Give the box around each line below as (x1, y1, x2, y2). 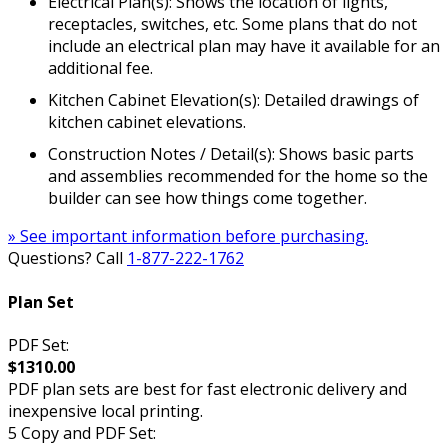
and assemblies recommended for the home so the (48, 165, 428, 188)
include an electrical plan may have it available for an (48, 35, 440, 58)
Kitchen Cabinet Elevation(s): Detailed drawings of (48, 89, 419, 112)
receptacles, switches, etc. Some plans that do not (48, 13, 417, 36)
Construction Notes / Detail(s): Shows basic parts (48, 143, 414, 166)
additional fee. (48, 57, 153, 80)
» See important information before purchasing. (8, 225, 368, 248)
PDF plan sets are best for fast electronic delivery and (8, 377, 407, 400)
